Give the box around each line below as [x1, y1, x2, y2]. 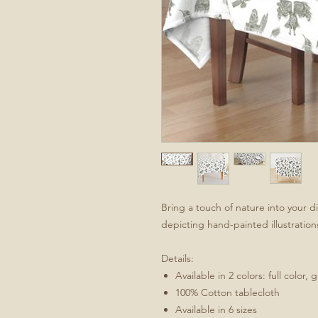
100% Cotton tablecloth [175, 286, 280, 299]
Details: [161, 252, 194, 265]
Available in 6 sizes [175, 303, 257, 316]
